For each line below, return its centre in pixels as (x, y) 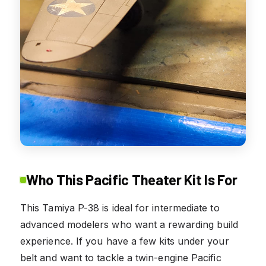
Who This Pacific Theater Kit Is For (132, 179)
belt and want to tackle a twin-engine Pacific (121, 257)
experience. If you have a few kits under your (125, 241)
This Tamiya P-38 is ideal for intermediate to (120, 208)
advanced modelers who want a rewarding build (129, 224)
